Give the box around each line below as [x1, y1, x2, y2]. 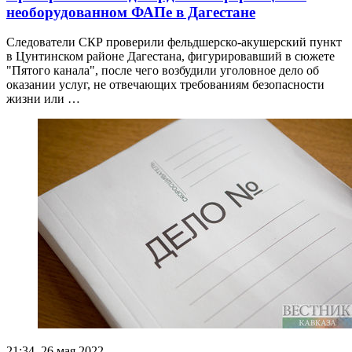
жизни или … [6, 92, 80, 106]
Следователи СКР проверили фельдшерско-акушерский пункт [6, 35, 342, 49]
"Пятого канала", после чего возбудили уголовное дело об [6, 64, 319, 78]
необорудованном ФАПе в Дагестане [6, 3, 255, 20]
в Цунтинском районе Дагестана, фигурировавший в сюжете [6, 49, 335, 64]
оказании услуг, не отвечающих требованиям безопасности [6, 78, 324, 92]
